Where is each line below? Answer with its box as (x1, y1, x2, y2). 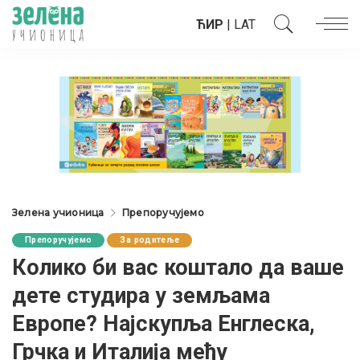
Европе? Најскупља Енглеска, (12, 311, 315, 337)
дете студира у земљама (12, 283, 270, 309)
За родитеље (120, 235, 180, 245)
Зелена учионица (12, 207, 104, 219)
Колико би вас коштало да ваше (12, 255, 344, 280)
